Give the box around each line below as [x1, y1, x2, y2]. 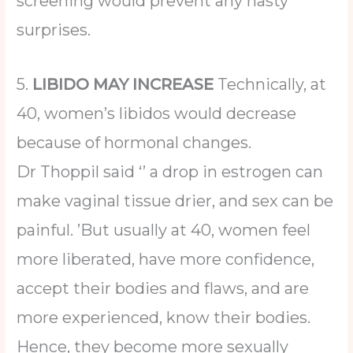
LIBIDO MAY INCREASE [32, 74, 218, 94]
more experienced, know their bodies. [17, 307, 311, 327]
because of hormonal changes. [17, 132, 252, 152]
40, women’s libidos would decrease [17, 103, 297, 123]
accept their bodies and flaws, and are [17, 278, 310, 298]
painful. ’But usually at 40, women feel [17, 220, 311, 240]
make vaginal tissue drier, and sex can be [17, 191, 334, 210]
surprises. [17, 20, 99, 39]
